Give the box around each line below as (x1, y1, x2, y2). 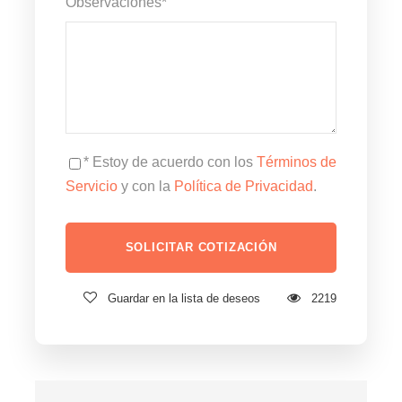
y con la (118, 179, 174, 195)
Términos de (257, 154, 336, 170)
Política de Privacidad (174, 179, 313, 195)
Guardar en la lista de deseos (108, 292, 260, 306)
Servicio (66, 179, 118, 195)
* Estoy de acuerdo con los (83, 154, 257, 170)
